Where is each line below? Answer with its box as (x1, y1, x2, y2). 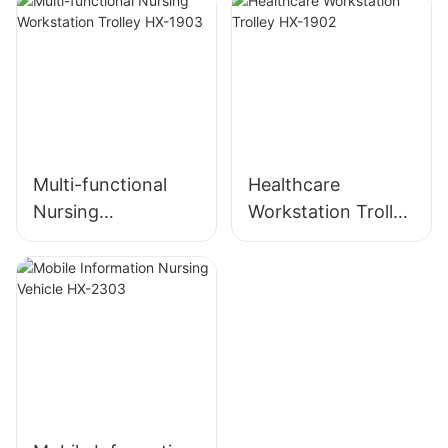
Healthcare (247, 174, 340, 196)
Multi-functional (33, 174, 167, 196)
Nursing (33, 201, 99, 223)
